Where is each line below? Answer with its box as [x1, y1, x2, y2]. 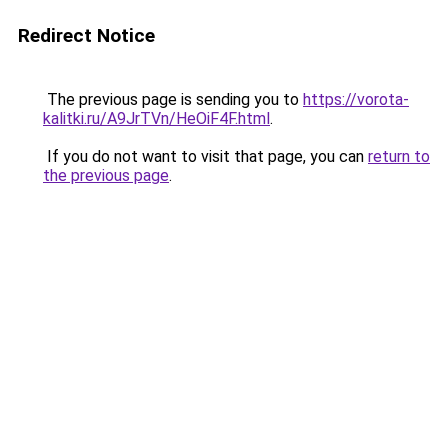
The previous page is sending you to [43, 90, 303, 109]
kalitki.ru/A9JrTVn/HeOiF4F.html [43, 109, 270, 128]
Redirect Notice [18, 24, 155, 47]
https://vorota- [303, 90, 409, 109]
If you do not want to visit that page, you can [43, 147, 368, 166]
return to [368, 147, 430, 166]
